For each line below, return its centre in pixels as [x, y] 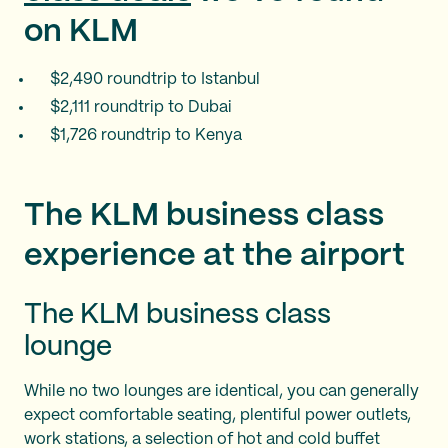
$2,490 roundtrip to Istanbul [155, 79]
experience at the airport [218, 255]
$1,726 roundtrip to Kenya [146, 135]
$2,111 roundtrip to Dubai [141, 107]
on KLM [81, 31]
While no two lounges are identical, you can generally [221, 391]
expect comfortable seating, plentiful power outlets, [217, 415]
